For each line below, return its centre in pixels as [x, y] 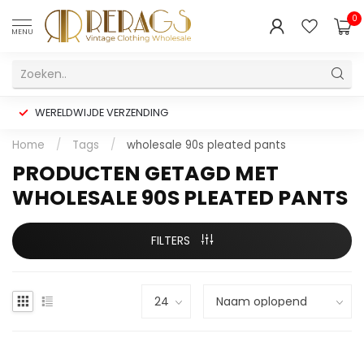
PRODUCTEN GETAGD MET [145, 173]
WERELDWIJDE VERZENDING [102, 113]
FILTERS [172, 240]
